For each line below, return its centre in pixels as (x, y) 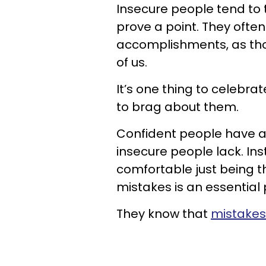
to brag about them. (178, 107)
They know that (164, 214)
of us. (132, 62)
